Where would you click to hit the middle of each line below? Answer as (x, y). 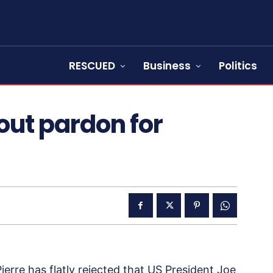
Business (167, 66)
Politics (238, 66)
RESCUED (92, 66)
